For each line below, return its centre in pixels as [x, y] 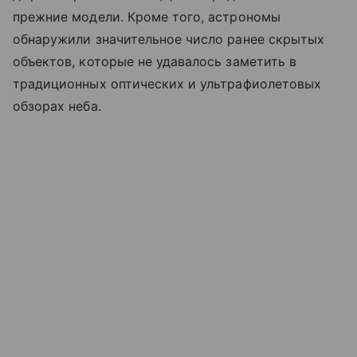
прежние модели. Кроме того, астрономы [147, 16]
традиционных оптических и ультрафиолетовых [167, 83]
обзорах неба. [57, 106]
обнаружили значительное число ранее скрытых [169, 39]
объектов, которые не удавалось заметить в [155, 61]
